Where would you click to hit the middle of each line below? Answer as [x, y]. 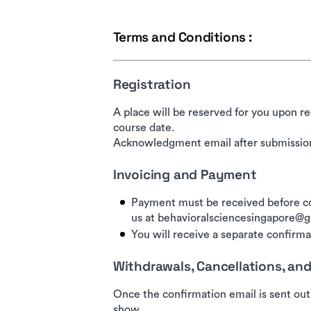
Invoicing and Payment [185, 175]
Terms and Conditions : [182, 37]
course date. [143, 128]
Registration [152, 84]
